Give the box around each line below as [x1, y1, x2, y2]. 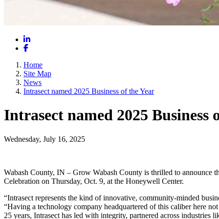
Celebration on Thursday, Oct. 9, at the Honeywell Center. [4, 176, 188, 185]
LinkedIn [30, 35, 58, 43]
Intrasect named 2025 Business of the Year [23, 87, 154, 95]
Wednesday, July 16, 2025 [4, 134, 85, 143]
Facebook [28, 44, 58, 52]
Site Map [23, 69, 51, 78]
